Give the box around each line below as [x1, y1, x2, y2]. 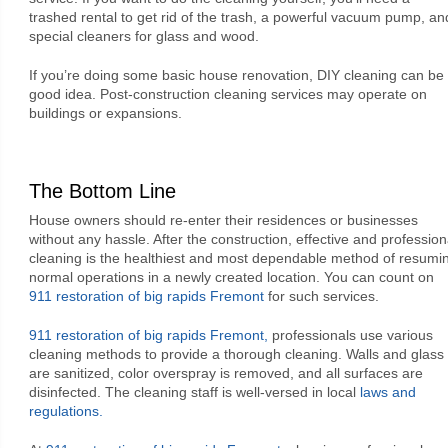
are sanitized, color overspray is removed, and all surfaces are [28, 364, 423, 381]
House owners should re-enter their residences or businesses [28, 211, 418, 228]
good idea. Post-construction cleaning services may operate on [28, 85, 427, 102]
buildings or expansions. [28, 104, 182, 121]
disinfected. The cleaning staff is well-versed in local [28, 383, 360, 400]
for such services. [263, 287, 379, 304]
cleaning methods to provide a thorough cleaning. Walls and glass [28, 345, 444, 362]
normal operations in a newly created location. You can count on [28, 268, 434, 285]
